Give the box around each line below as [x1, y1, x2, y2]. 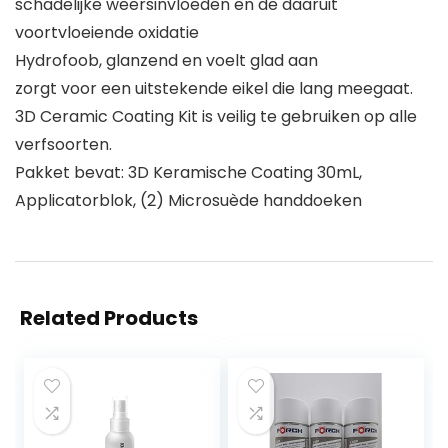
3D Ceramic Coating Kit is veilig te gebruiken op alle [15, 105, 417, 128]
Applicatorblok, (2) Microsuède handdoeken [15, 189, 362, 212]
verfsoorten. [15, 133, 112, 156]
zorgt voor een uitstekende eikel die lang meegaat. [15, 77, 413, 100]
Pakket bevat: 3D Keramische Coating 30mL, [15, 161, 362, 184]
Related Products [20, 304, 198, 332]
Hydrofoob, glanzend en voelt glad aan [15, 49, 318, 72]
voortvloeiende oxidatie [15, 21, 199, 44]
